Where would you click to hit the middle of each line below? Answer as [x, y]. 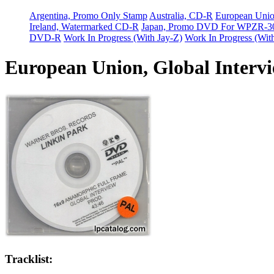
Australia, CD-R [181, 15]
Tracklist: [29, 259]
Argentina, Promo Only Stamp [88, 15]
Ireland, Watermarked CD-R [84, 26]
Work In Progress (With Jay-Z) [123, 37]
